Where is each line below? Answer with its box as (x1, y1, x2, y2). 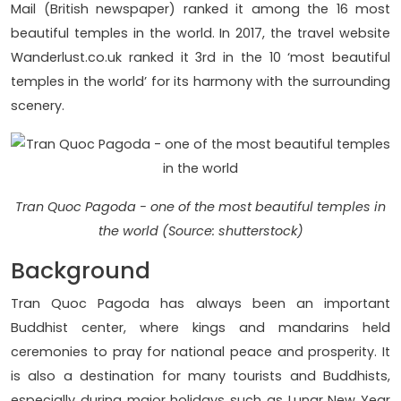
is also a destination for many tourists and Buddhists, (11, 367, 390, 386)
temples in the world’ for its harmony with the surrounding (11, 73, 390, 91)
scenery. (11, 97, 64, 115)
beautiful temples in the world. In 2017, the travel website (11, 24, 390, 43)
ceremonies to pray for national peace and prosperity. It (11, 343, 390, 362)
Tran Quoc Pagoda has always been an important (11, 294, 390, 313)
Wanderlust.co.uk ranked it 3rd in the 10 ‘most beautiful (11, 48, 390, 67)
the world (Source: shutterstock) (98, 222, 303, 241)
